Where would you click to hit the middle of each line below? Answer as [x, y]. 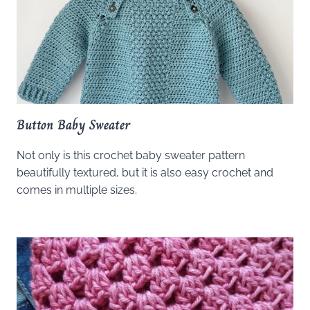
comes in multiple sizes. [77, 190]
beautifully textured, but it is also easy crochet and [145, 173]
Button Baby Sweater [73, 125]
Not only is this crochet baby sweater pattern [131, 156]
